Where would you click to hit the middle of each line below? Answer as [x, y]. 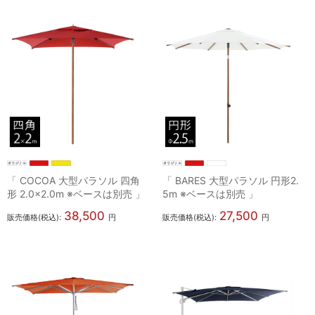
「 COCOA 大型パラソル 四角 [73, 181]
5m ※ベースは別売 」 [211, 194]
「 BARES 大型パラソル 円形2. [231, 181]
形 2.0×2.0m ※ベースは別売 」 [76, 194]
